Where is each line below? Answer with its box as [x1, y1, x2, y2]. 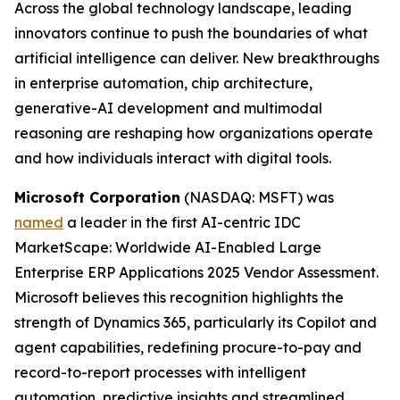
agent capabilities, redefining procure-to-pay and [14, 338, 362, 356]
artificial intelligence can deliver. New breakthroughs [14, 49, 379, 67]
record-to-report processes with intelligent [14, 363, 306, 381]
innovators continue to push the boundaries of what [14, 24, 368, 42]
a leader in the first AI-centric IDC [63, 213, 301, 231]
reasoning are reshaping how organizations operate [14, 124, 373, 142]
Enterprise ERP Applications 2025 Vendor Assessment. [14, 263, 379, 281]
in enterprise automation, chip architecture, [14, 74, 312, 92]
